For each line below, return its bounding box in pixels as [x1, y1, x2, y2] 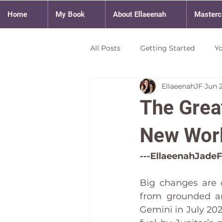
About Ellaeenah [113, 10, 166, 19]
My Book [55, 10, 85, 19]
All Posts [90, 43, 120, 53]
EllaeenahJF [162, 81, 203, 91]
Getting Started [140, 43, 195, 53]
